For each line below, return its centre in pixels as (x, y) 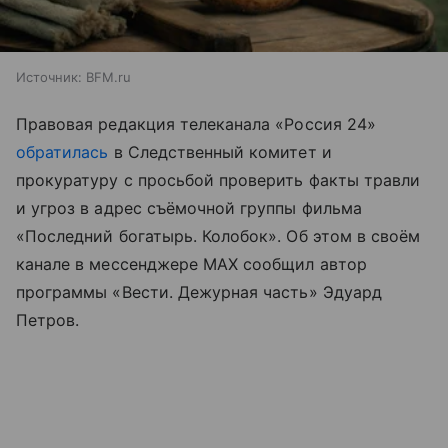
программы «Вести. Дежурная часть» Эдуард (199, 292)
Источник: (49, 77)
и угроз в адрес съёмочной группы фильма (189, 208)
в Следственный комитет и (220, 152)
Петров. (48, 320)
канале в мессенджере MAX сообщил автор (191, 264)
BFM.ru (108, 77)
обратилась (62, 152)
